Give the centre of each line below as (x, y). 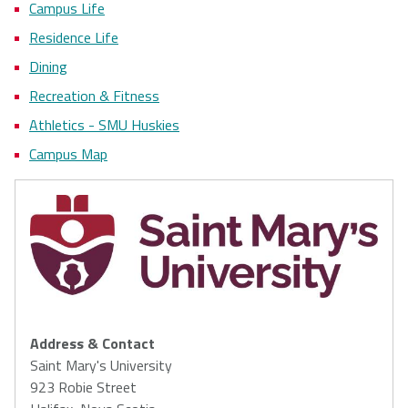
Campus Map (68, 153)
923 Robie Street (83, 387)
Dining (48, 66)
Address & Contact (92, 343)
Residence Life (74, 37)
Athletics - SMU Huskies (104, 124)
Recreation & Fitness (94, 95)
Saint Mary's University (101, 365)
